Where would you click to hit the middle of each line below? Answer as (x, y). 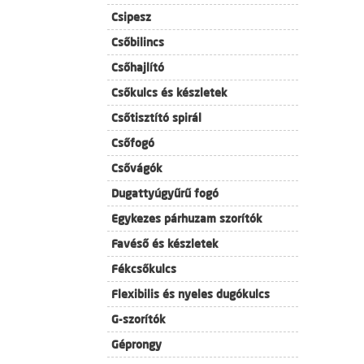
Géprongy (136, 344)
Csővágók (137, 168)
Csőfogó (133, 143)
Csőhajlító (138, 67)
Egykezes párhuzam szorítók (187, 219)
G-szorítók (139, 319)
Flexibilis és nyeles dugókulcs (191, 294)
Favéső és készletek (165, 244)
